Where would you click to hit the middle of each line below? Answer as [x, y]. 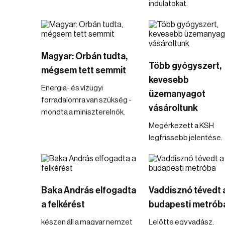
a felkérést [63, 204]
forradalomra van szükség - [86, 100]
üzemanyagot [177, 94]
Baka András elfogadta [89, 190]
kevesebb [168, 80]
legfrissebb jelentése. [185, 138]
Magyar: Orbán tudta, [84, 56]
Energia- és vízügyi [72, 88]
